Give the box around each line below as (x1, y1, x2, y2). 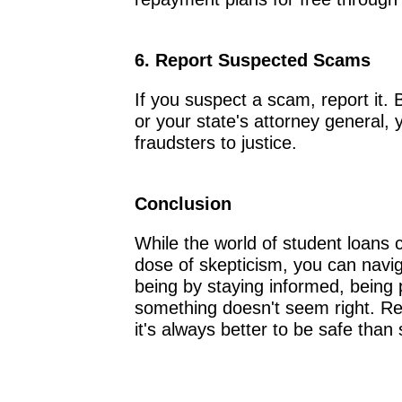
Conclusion (134, 193, 232, 214)
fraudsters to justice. (134, 132, 297, 153)
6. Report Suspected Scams (134, 49, 371, 70)
